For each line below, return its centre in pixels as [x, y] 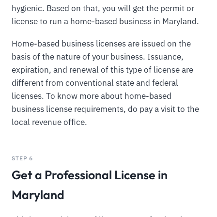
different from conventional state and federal [95, 83]
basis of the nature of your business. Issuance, [98, 56]
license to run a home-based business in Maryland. [105, 22]
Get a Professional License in [90, 174]
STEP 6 [23, 158]
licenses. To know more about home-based [92, 96]
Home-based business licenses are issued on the [101, 43]
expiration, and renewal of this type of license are [102, 70]
